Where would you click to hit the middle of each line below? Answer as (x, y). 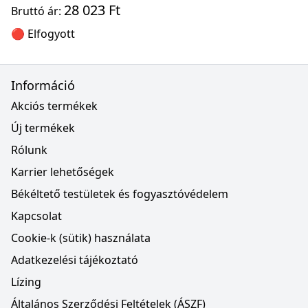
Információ (43, 85)
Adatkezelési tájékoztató (75, 260)
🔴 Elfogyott (43, 34)
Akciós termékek (54, 106)
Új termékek (43, 128)
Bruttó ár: (37, 11)
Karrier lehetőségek (63, 172)
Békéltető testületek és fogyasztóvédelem (120, 194)
